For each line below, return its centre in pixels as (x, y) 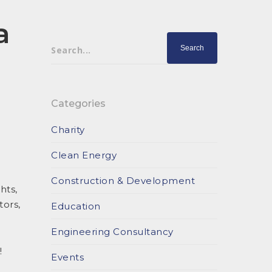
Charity (68, 130)
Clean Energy (84, 155)
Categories (79, 104)
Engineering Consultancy (112, 232)
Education (76, 206)
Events (68, 257)
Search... (71, 49)
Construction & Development (123, 181)
